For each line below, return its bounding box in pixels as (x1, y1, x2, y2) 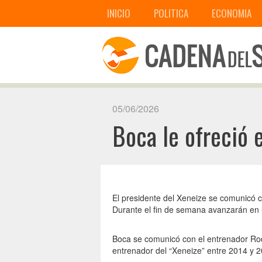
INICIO (107, 6, 130, 20)
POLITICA (154, 6, 188, 20)
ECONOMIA (212, 6, 251, 20)
